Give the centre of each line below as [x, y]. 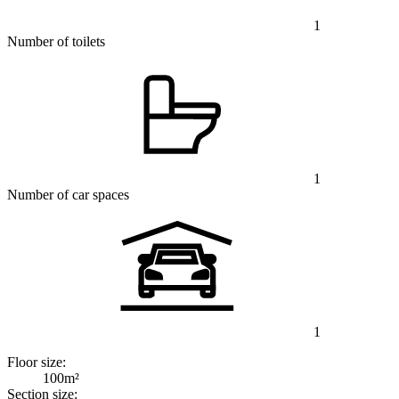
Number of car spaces [68, 194]
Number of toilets [56, 41]
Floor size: [37, 362]
